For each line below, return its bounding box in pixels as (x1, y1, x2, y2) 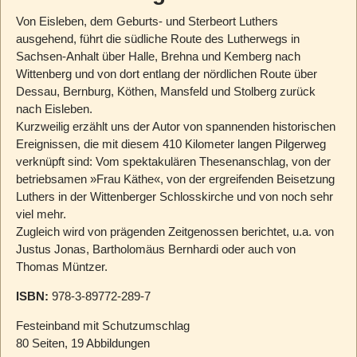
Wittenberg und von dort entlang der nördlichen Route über (15, 67, 317, 81)
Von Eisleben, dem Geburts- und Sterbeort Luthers (15, 14, 278, 29)
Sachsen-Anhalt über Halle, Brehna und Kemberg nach (15, 49, 300, 64)
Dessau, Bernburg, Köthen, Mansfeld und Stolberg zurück (15, 84, 316, 99)
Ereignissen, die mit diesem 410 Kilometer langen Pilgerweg (15, 137, 326, 151)
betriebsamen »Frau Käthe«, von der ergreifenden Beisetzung (15, 172, 335, 186)
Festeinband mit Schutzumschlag (15, 319, 190, 333)
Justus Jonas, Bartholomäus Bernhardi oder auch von (15, 242, 296, 257)
